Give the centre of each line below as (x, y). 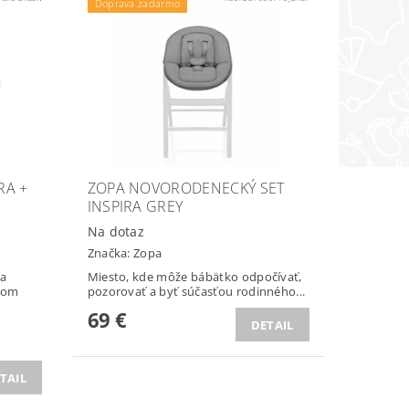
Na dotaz (116, 231)
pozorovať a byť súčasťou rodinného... (196, 292)
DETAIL (272, 325)
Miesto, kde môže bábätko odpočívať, (194, 277)
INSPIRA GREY (135, 206)
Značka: (110, 253)
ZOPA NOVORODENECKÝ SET (186, 188)
